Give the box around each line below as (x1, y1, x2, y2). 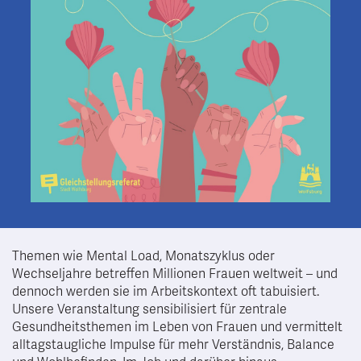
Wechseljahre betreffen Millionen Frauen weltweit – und (12, 265, 338, 282)
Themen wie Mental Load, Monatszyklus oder (12, 247, 275, 264)
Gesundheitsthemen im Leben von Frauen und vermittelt (12, 318, 342, 335)
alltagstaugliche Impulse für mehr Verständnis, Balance (12, 336, 334, 353)
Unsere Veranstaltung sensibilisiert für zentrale (12, 301, 287, 317)
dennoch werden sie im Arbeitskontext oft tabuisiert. (12, 283, 319, 300)
